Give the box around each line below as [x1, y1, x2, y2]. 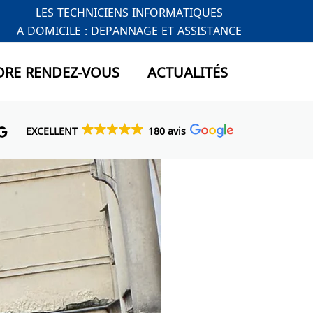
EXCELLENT [26, 124, 78, 136]
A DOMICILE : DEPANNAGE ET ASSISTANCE [17, 23, 242, 36]
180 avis [147, 124, 186, 136]
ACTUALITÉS [147, 63, 228, 79]
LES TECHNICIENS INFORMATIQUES [36, 5, 223, 18]
